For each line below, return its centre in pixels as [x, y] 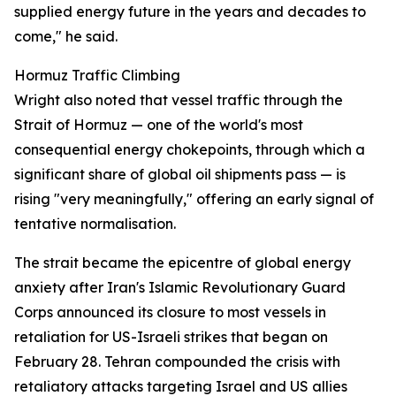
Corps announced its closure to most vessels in [170, 312]
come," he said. [66, 36]
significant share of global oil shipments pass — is [180, 174]
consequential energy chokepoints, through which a [190, 149]
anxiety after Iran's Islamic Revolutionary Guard [180, 287]
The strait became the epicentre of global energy [183, 263]
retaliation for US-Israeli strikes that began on [171, 337]
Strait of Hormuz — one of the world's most [159, 125]
